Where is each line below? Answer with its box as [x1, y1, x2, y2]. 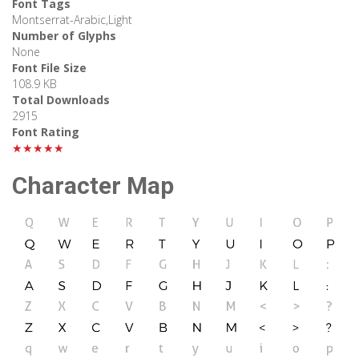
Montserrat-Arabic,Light [12, 12, 132, 28]
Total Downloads [12, 92, 110, 108]
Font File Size [12, 60, 87, 76]
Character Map [12, 171, 174, 200]
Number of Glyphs [12, 28, 116, 44]
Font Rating [12, 124, 79, 140]
